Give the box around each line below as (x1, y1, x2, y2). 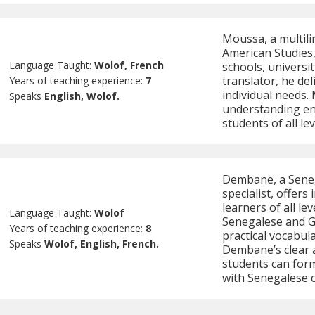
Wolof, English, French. (44, 237, 160, 251)
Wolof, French (94, 58, 165, 72)
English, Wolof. (44, 89, 120, 103)
